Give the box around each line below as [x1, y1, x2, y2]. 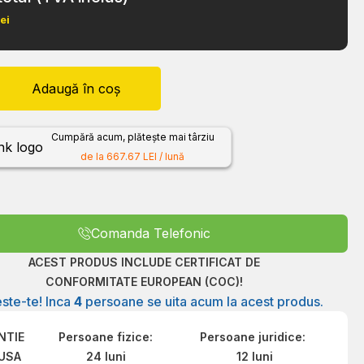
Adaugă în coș [32, 80, 120, 97]
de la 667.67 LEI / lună [80, 150, 185, 163]
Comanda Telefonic [90, 225, 210, 242]
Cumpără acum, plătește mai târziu [50, 131, 214, 144]
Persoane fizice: [58, 330, 154, 344]
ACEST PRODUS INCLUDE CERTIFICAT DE [28, 255, 260, 270]
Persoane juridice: [200, 330, 310, 344]
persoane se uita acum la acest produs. [85, 293, 324, 310]
